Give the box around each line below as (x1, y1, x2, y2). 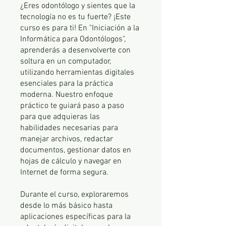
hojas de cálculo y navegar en (20, 156, 122, 166)
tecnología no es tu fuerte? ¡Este (20, 12, 131, 22)
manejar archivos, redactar (20, 134, 113, 144)
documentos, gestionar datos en (20, 145, 131, 155)
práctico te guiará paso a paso (20, 101, 124, 111)
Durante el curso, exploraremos (20, 190, 129, 200)
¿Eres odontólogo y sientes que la (20, 1, 135, 11)
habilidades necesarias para (20, 123, 118, 133)
